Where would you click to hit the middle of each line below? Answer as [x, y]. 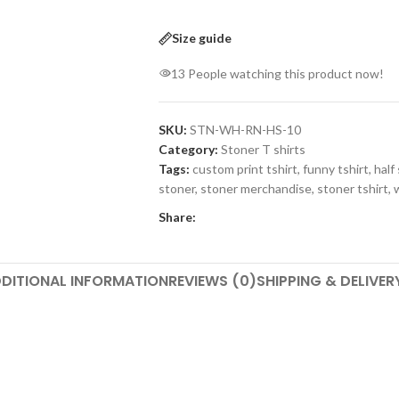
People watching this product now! [285, 73]
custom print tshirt [244, 168]
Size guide [201, 38]
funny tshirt [335, 168]
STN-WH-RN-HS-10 [245, 129]
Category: [188, 149]
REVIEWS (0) [212, 281]
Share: [177, 216]
